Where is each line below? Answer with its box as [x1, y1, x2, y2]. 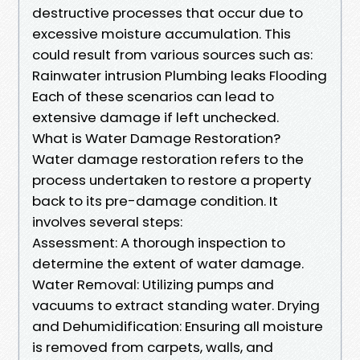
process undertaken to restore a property [32, 170, 311, 190]
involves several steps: [32, 211, 182, 231]
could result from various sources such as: [32, 44, 313, 64]
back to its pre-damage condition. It [32, 190, 278, 211]
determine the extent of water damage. [32, 253, 304, 273]
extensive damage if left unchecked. [32, 107, 279, 127]
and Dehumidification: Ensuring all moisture [32, 316, 323, 336]
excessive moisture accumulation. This [32, 23, 291, 43]
